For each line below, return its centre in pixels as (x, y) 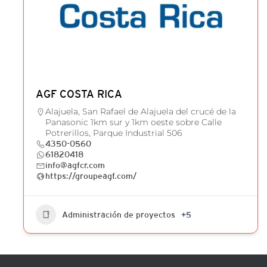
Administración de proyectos (119, 215)
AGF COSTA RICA (79, 94)
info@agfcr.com (75, 165)
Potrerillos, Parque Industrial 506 (114, 133)
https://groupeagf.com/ (91, 176)
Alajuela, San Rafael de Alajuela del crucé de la (141, 111)
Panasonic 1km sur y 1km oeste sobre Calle (133, 122)
